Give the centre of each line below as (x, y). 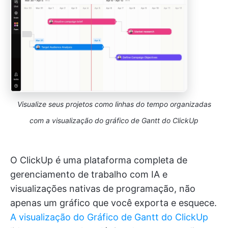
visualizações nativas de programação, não (103, 188)
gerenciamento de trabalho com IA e (89, 174)
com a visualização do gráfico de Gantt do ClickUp (114, 120)
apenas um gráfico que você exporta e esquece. (113, 203)
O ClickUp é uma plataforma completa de (99, 160)
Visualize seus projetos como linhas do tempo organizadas (114, 104)
